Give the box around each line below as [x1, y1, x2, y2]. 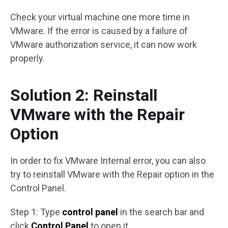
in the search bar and [118, 207, 204, 218]
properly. [10, 53, 45, 64]
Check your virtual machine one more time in [10, 12, 190, 23]
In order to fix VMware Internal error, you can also [10, 155, 206, 166]
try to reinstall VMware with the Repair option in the [10, 169, 214, 180]
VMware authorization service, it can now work [10, 39, 197, 50]
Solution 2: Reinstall [10, 85, 157, 105]
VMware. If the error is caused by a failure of [10, 25, 188, 37]
